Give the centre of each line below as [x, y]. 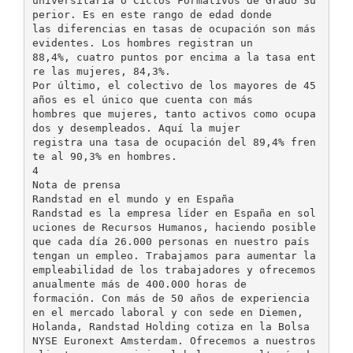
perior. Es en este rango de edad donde [152, 14]
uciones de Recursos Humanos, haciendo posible [174, 227]
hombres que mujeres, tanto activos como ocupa [174, 113]
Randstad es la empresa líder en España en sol [174, 213]
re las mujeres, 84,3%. [101, 71]
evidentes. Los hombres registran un [142, 43]
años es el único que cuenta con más [142, 99]
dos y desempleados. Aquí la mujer [136, 128]
